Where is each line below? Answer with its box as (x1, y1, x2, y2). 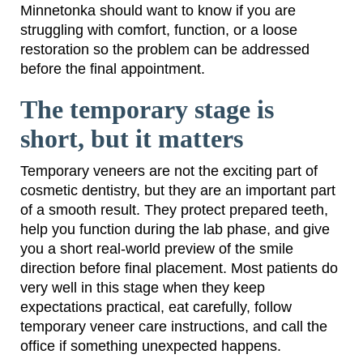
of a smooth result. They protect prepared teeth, (20, 202, 328, 219)
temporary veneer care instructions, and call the (20, 318, 327, 335)
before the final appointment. (20, 61, 205, 78)
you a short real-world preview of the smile (20, 241, 293, 258)
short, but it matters (20, 124, 243, 154)
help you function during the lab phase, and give (20, 221, 330, 238)
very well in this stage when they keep (20, 280, 265, 297)
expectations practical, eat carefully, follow (20, 299, 292, 316)
